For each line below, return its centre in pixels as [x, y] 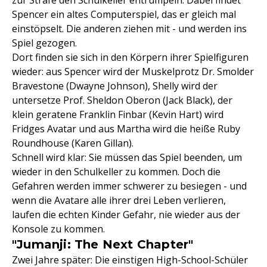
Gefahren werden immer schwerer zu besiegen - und [129, 186]
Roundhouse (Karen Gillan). [73, 143]
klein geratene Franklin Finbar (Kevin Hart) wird [118, 114]
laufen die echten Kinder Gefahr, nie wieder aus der [126, 215]
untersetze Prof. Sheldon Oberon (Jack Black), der [122, 100]
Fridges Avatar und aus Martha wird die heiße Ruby [126, 129]
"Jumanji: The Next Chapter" [103, 244]
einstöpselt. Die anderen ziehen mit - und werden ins [129, 29]
